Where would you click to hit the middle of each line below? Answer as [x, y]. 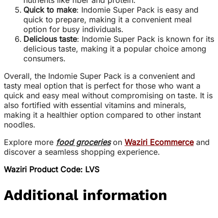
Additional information [86, 195]
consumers [43, 59]
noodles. [20, 125]
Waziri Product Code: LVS [52, 170]
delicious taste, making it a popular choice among [115, 49]
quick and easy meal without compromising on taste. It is [108, 96]
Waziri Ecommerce [159, 142]
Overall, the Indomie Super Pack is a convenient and [100, 76]
